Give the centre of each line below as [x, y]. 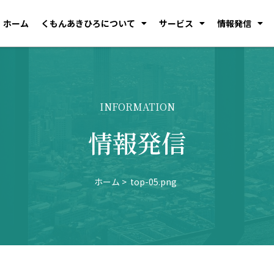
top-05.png [153, 182]
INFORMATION [137, 107]
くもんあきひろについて [88, 23]
